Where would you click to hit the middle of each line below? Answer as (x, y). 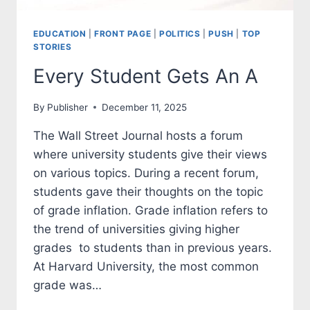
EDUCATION (60, 34)
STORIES (53, 47)
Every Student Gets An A (146, 76)
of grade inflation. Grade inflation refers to (151, 210)
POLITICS (180, 34)
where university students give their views (150, 154)
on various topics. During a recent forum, (146, 173)
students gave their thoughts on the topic (148, 191)
